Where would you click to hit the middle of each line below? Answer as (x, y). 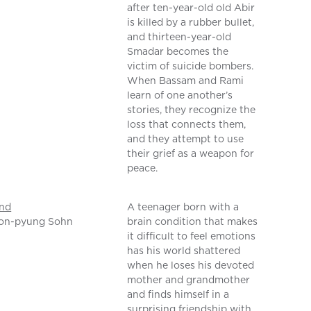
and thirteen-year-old (179, 37)
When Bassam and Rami (186, 81)
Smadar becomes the (178, 52)
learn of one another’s (180, 95)
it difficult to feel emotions (192, 236)
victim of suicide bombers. (191, 66)
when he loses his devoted (191, 266)
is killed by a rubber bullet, (191, 23)
